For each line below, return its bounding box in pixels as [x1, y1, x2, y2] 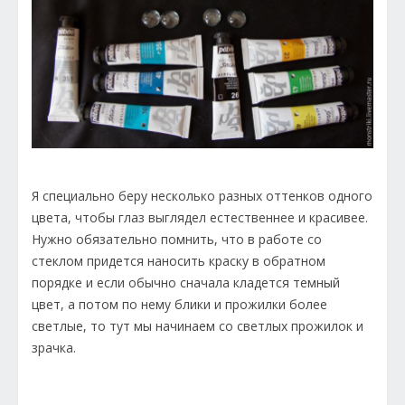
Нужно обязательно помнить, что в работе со [32, 231, 322, 249]
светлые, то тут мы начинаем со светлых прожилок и [32, 317, 363, 335]
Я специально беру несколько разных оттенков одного [32, 187, 372, 205]
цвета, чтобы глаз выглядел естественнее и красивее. [32, 209, 372, 227]
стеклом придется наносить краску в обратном [32, 252, 325, 270]
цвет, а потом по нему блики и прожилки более [32, 296, 327, 314]
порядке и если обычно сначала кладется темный [32, 274, 340, 292]
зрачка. [32, 339, 76, 357]
